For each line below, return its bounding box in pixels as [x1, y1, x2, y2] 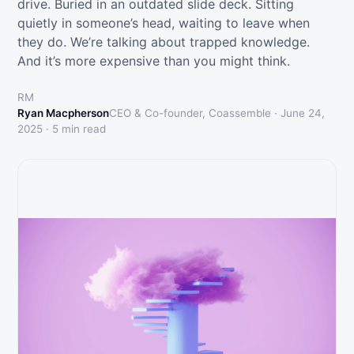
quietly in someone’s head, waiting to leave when [17, 15, 310, 31]
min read [58, 122, 106, 135]
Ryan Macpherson [17, 107, 109, 119]
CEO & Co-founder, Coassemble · [109, 107, 281, 119]
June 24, [281, 107, 325, 119]
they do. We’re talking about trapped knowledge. [17, 34, 310, 50]
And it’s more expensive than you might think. [17, 53, 290, 69]
